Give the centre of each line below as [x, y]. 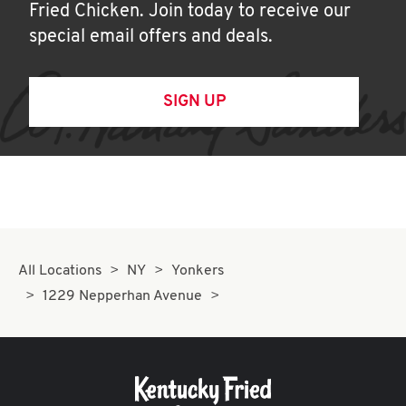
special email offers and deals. [151, 37]
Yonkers [198, 271]
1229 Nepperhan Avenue [123, 296]
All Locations [60, 271]
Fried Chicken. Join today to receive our [190, 12]
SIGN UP [194, 102]
